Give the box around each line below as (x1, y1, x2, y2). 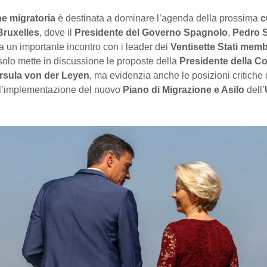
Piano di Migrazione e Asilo (123, 85, 244, 95)
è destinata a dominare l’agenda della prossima (55, 13, 260, 24)
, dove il (39, 27, 74, 38)
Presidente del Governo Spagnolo (74, 27, 228, 38)
